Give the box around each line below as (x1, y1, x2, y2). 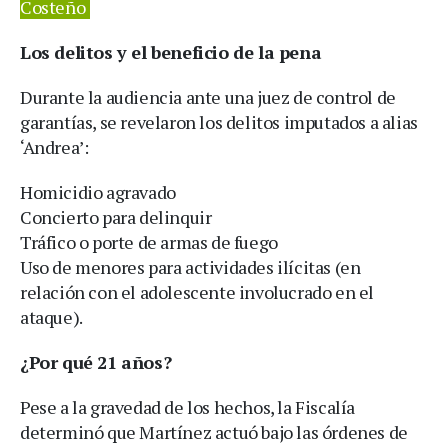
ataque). (20, 304, 83, 329)
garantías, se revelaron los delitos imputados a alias (20, 109, 418, 134)
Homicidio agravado (20, 179, 176, 204)
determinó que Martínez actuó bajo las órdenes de (20, 419, 408, 444)
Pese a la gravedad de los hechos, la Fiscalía (20, 394, 356, 419)
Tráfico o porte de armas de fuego (20, 229, 278, 254)
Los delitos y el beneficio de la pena (20, 39, 322, 64)
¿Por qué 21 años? (20, 349, 172, 374)
